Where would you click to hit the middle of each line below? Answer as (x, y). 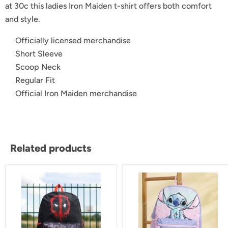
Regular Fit (35, 80)
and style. (23, 19)
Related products (51, 148)
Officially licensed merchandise (73, 41)
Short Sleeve (39, 54)
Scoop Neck (38, 67)
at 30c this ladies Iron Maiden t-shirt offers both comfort (108, 6)
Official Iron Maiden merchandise (76, 94)
